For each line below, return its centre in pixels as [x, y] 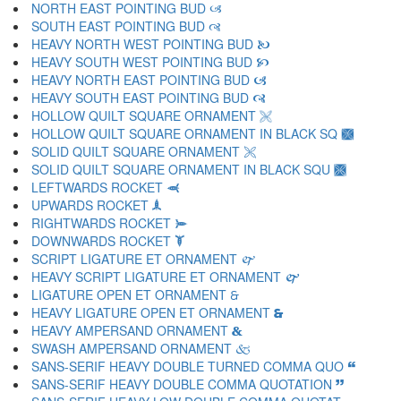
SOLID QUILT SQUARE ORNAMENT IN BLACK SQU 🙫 [189, 169]
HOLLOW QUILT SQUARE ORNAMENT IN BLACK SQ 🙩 [192, 133]
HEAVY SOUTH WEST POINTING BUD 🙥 [150, 62]
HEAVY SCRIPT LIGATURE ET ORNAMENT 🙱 [166, 277]
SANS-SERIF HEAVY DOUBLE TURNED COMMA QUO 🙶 [193, 366]
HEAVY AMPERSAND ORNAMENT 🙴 [137, 330]
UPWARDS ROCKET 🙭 [97, 205]
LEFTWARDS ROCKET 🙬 [106, 187]
